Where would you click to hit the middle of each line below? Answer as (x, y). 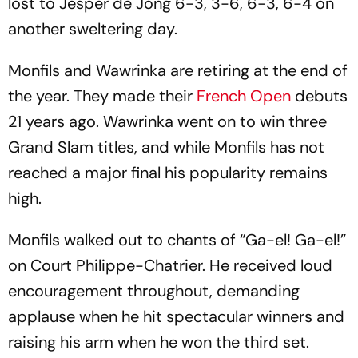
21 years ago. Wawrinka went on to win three (167, 121)
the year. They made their (102, 95)
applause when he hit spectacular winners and (176, 316)
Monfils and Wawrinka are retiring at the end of (178, 70)
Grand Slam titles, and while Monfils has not (166, 147)
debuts (319, 95)
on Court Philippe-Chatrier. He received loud (170, 265)
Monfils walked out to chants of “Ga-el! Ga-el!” (177, 239)
